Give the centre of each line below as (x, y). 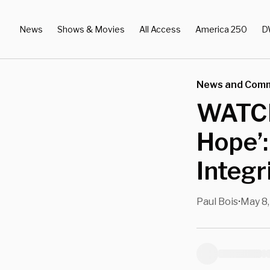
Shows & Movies (91, 29)
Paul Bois (217, 202)
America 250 (221, 29)
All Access (160, 29)
